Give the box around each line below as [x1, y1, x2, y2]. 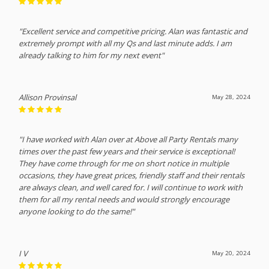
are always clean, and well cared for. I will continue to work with [19, 181, 243, 193]
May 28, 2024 [211, 92, 250, 101]
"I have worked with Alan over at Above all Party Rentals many [19, 133, 238, 145]
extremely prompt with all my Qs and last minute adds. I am [19, 37, 232, 49]
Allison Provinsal [19, 91, 77, 103]
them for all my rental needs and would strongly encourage [19, 193, 230, 205]
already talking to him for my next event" [19, 49, 165, 61]
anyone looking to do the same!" [19, 205, 135, 217]
